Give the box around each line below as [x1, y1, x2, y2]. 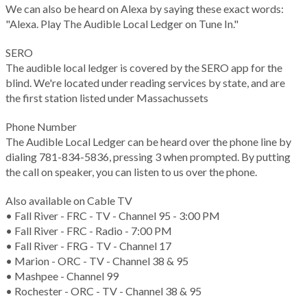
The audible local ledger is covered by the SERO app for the [5, 61, 282, 75]
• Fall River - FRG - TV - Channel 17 [5, 239, 171, 253]
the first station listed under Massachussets [5, 91, 208, 105]
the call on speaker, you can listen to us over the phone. [5, 165, 257, 179]
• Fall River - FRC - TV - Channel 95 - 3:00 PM [5, 209, 220, 223]
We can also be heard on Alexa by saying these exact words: [5, 2, 284, 16]
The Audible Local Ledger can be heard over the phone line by [5, 135, 291, 149]
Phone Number [5, 120, 77, 134]
